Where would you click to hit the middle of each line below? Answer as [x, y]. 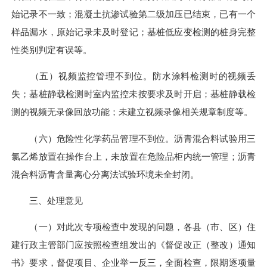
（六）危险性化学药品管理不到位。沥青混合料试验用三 [133, 138]
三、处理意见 [47, 200]
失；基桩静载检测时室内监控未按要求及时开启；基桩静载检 [133, 94]
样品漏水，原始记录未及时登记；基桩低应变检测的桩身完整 [133, 32]
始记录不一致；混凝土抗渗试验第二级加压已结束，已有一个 [133, 14]
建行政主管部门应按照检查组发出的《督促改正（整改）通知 [133, 245]
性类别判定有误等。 [52, 50]
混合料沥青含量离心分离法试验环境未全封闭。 [105, 174]
